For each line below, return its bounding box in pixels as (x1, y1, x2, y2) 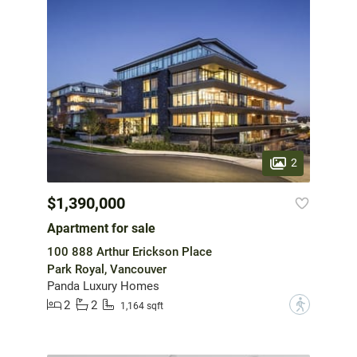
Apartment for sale (47, 221, 155, 237)
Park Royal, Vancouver (47, 262, 167, 277)
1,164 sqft (120, 300, 163, 312)
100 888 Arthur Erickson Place (47, 245, 212, 260)
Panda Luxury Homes (47, 279, 159, 294)
